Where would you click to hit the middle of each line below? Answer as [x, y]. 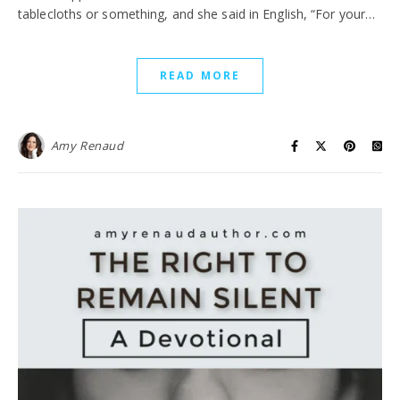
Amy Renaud [87, 146]
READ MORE [200, 75]
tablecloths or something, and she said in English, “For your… [197, 14]
